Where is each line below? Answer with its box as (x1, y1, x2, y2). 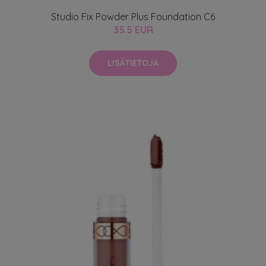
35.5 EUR (113, 23, 153, 36)
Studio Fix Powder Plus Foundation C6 (51, 10, 215, 23)
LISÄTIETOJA (107, 57, 159, 68)
